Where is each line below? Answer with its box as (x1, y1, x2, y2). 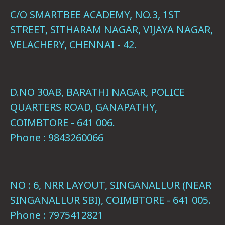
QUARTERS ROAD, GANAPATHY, (10, 100, 157, 114)
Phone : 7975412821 (10, 208, 103, 222)
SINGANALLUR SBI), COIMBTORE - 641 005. (10, 193, 211, 207)
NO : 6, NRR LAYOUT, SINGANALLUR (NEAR (10, 178, 211, 192)
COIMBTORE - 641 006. (10, 116, 115, 129)
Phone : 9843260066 (10, 131, 103, 144)
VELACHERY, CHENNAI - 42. (10, 38, 137, 51)
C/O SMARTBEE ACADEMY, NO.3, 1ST (10, 8, 180, 21)
